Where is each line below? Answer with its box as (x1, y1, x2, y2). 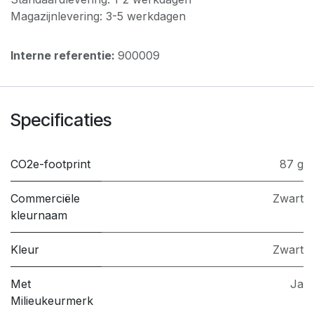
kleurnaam (11, 208, 67, 223)
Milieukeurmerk (11, 294, 93, 308)
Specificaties (11, 109, 111, 131)
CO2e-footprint (11, 157, 90, 172)
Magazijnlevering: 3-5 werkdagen (11, 9, 186, 24)
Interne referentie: (11, 48, 118, 63)
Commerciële (11, 191, 80, 206)
